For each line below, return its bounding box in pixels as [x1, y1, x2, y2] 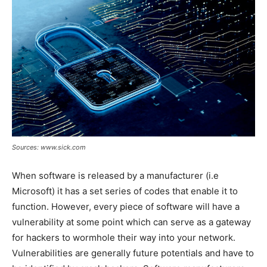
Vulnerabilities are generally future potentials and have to [12, 247, 254, 259]
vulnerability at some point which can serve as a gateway [12, 216, 251, 228]
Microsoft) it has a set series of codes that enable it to [12, 185, 238, 197]
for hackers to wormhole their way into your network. [12, 232, 235, 244]
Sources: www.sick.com [12, 143, 86, 152]
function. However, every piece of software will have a [12, 201, 240, 213]
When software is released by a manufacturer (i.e [12, 170, 219, 182]
